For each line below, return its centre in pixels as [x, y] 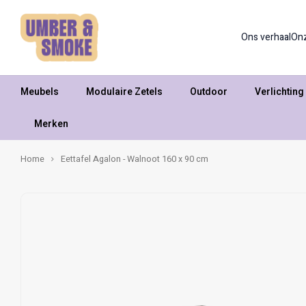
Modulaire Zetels [124, 92]
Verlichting [279, 92]
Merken [51, 124]
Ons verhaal [266, 37]
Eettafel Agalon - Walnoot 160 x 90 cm [135, 159]
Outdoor [209, 92]
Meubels [40, 92]
